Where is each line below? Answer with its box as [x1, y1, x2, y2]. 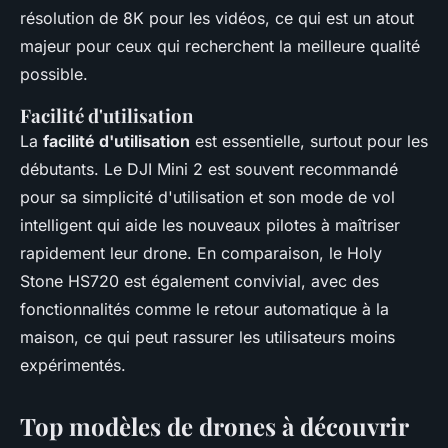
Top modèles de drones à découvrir [20, 410, 409, 443]
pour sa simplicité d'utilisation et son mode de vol [20, 187, 395, 208]
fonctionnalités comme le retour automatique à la [20, 299, 389, 320]
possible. [20, 64, 88, 85]
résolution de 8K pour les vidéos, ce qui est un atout [20, 8, 414, 29]
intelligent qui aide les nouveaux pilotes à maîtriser [20, 215, 400, 236]
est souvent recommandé [203, 159, 398, 180]
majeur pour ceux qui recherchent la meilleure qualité [20, 36, 420, 57]
